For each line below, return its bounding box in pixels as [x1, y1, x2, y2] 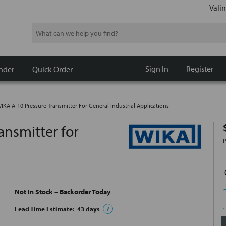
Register [186, 64, 213, 74]
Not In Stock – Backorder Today [15, 187, 110, 197]
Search [31, 24, 52, 34]
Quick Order [32, 64, 73, 74]
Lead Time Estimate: [15, 205, 77, 213]
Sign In [145, 64, 168, 74]
